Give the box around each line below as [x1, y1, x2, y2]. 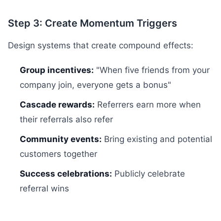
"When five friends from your [94, 65, 210, 75]
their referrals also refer [20, 114, 113, 124]
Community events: [20, 134, 102, 144]
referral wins [20, 184, 69, 193]
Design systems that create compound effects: [8, 40, 193, 50]
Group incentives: [20, 65, 94, 75]
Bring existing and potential [102, 134, 212, 144]
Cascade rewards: [20, 100, 95, 110]
